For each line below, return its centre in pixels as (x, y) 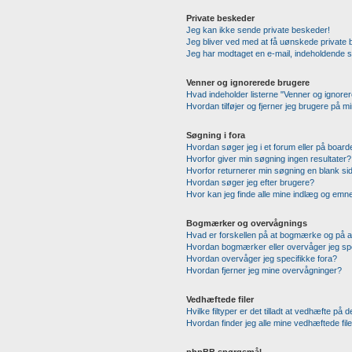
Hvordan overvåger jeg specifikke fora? (261, 258)
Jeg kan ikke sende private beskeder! (258, 30)
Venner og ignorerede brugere (247, 82)
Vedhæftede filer (220, 299)
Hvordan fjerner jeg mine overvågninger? (264, 270)
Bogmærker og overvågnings (246, 223)
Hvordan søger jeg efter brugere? (250, 182)
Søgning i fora (215, 135)
